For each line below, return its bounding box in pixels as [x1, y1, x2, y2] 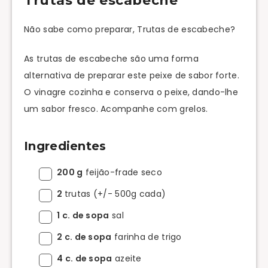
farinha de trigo [111, 230, 182, 243]
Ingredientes [24, 139, 106, 154]
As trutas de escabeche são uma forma [24, 52, 199, 65]
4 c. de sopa [57, 252, 112, 264]
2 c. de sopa [57, 230, 112, 243]
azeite [112, 252, 142, 264]
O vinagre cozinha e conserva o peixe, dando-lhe [24, 86, 239, 98]
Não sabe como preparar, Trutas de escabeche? [24, 23, 236, 35]
